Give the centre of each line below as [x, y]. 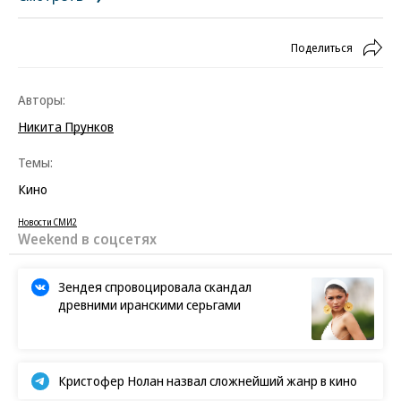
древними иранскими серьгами [149, 304]
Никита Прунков [66, 126]
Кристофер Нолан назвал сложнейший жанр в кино [208, 380]
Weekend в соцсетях [87, 239]
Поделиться [322, 47]
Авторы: [42, 99]
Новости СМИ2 [47, 222]
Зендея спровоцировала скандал [155, 286]
